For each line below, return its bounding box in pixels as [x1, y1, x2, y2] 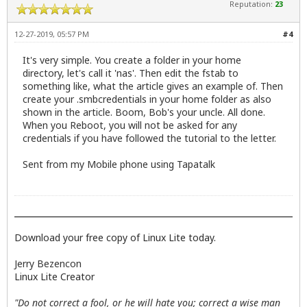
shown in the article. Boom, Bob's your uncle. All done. [23, 105, 265, 119]
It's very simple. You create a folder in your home [23, 53, 241, 66]
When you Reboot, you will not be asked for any [23, 118, 237, 132]
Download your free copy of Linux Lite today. [14, 230, 216, 244]
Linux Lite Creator [14, 269, 95, 283]
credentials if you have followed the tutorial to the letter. [23, 131, 276, 145]
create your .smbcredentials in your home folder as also [23, 92, 271, 106]
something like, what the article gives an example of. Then [23, 79, 283, 93]
